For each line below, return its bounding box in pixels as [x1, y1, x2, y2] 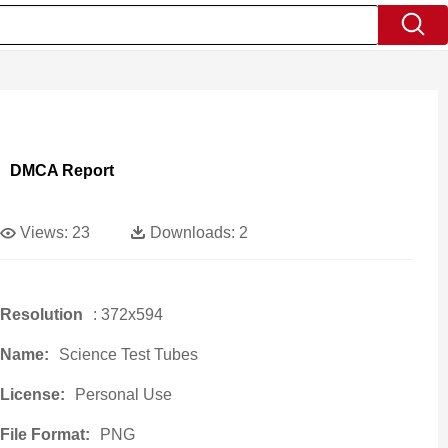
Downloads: [149, 224, 235, 241]
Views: [19, 224, 68, 241]
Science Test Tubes [58, 346, 198, 363]
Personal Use [74, 386, 172, 403]
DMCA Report [9, 162, 114, 179]
